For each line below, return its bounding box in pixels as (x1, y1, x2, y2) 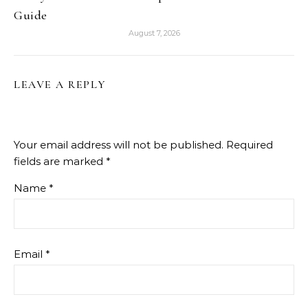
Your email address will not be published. (14, 137, 223, 151)
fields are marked (14, 154, 106, 168)
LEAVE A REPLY (14, 77, 107, 91)
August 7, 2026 (128, 27, 180, 38)
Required (226, 137, 273, 151)
